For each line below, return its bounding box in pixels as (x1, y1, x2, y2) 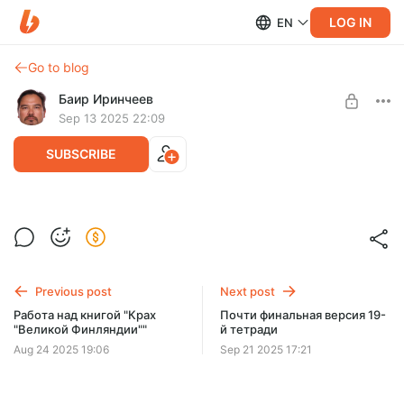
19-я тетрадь (14, 214, 133, 236)
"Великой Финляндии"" (14, 321, 147, 336)
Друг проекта (159, 260, 245, 275)
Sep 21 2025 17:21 (220, 343, 313, 356)
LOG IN (329, 14, 372, 30)
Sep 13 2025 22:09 (59, 111, 165, 125)
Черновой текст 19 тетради (14, 244, 188, 261)
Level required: (158, 243, 246, 258)
